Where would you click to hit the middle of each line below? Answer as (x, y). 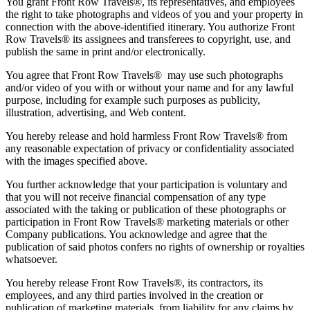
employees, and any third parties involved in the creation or (134, 295)
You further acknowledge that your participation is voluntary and (146, 184)
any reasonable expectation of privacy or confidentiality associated (150, 148)
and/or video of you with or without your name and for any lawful (149, 87)
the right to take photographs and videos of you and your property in (154, 14)
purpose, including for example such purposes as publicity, (133, 100)
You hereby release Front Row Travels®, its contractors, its (134, 282)
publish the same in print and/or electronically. (107, 51)
